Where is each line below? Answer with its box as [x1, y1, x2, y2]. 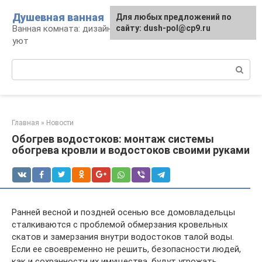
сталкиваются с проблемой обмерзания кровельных [12, 219, 227, 230]
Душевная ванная [12, 11, 104, 23]
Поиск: [12, 60, 39, 70]
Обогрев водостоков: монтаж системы [12, 133, 214, 145]
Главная [12, 119, 39, 127]
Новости [46, 119, 74, 127]
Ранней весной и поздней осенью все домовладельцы [12, 207, 235, 218]
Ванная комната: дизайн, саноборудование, [12, 23, 191, 34]
